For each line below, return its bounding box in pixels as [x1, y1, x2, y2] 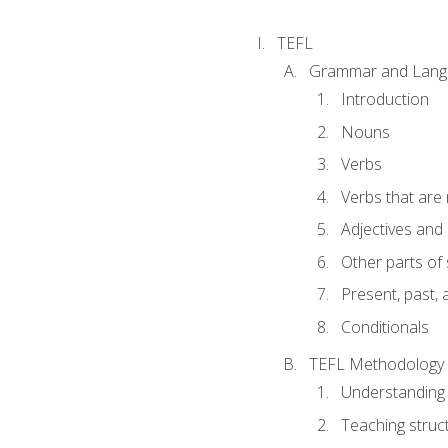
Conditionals [340, 316, 429, 339]
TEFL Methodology [308, 352, 444, 375]
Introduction [340, 88, 429, 111]
